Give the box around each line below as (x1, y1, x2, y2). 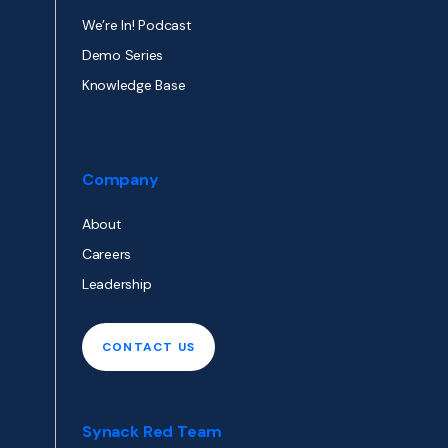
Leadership (82, 275, 152, 294)
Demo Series (82, 46, 164, 65)
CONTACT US (102, 339, 195, 356)
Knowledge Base (82, 76, 186, 95)
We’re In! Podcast (82, 16, 192, 35)
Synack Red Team (82, 421, 222, 443)
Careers (82, 245, 132, 264)
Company (82, 169, 159, 191)
